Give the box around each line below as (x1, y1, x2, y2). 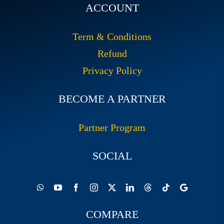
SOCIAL (92, 149, 132, 162)
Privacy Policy (82, 65, 142, 76)
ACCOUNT (85, 1, 139, 14)
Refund (97, 48, 127, 59)
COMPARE (85, 208, 138, 221)
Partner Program (78, 122, 145, 133)
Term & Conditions (72, 31, 151, 42)
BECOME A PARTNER (58, 92, 166, 105)
